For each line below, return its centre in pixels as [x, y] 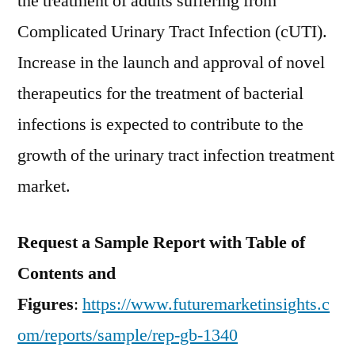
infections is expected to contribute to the [160, 124]
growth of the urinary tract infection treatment [176, 155]
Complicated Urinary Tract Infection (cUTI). [172, 32]
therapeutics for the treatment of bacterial [160, 94]
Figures [46, 304]
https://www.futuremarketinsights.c [206, 304]
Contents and [67, 273]
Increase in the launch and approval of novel [171, 63]
